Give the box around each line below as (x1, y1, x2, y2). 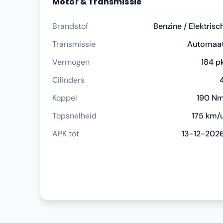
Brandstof (52, 21, 88, 31)
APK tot (52, 128, 79, 139)
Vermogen (52, 57, 90, 67)
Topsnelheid (52, 111, 97, 121)
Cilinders (52, 75, 85, 85)
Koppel (52, 93, 77, 103)
